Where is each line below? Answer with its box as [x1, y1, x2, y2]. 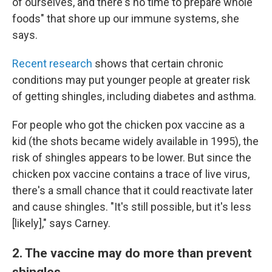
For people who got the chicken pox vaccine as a [12, 118, 245, 131]
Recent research [12, 57, 92, 70]
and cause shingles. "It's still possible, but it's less [12, 200, 251, 213]
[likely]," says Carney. [12, 217, 110, 229]
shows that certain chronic [92, 57, 223, 70]
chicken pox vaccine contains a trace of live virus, [12, 168, 250, 180]
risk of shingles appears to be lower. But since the [12, 151, 251, 164]
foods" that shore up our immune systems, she [12, 12, 239, 25]
